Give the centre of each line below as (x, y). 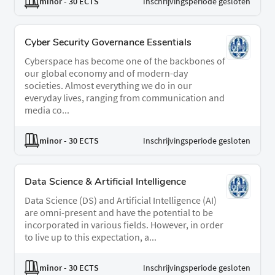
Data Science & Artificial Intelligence (105, 182)
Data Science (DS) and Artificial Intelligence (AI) (121, 200)
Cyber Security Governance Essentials (108, 43)
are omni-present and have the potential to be (119, 213)
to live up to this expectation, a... (91, 237)
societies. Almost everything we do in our (108, 86)
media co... (47, 110)
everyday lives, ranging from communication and (125, 98)
